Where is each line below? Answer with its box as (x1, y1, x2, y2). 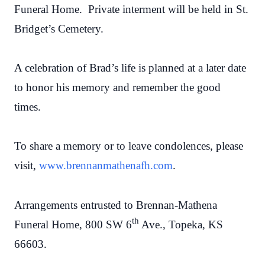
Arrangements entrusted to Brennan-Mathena (14, 198, 217, 211)
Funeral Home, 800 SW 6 (14, 218, 132, 231)
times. (14, 100, 44, 113)
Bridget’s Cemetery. (14, 22, 216, 35)
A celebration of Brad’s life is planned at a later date (14, 61, 246, 74)
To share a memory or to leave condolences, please (14, 140, 243, 153)
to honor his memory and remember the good (14, 80, 221, 93)
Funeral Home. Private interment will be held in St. (14, 2, 248, 15)
